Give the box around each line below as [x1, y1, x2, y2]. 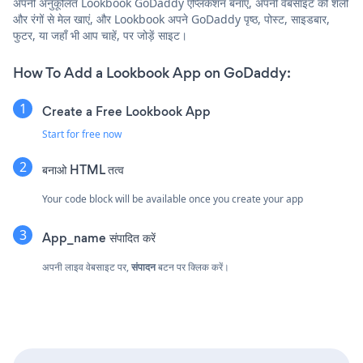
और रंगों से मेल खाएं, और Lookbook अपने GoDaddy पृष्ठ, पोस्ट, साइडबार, [13, 11, 330, 27]
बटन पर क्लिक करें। [156, 259, 229, 274]
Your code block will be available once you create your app [42, 191, 303, 206]
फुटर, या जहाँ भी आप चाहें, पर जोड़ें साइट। [13, 27, 187, 43]
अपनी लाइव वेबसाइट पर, [42, 259, 131, 274]
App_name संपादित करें [42, 228, 156, 246]
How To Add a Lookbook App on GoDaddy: [13, 62, 291, 83]
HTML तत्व [70, 160, 124, 178]
